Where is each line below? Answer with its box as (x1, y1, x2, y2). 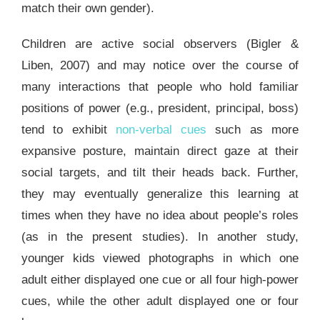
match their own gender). (21, 1, 154, 16)
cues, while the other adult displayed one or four (21, 294, 299, 309)
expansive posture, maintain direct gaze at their (21, 144, 299, 159)
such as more (206, 123, 299, 137)
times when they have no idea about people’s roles (21, 209, 299, 223)
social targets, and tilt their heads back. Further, (21, 166, 299, 180)
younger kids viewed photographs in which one (21, 251, 299, 266)
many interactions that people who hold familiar (21, 80, 299, 94)
